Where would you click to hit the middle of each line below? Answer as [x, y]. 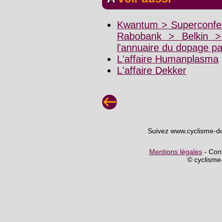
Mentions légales [175, 151]
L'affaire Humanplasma [168, 59]
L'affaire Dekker [152, 71]
